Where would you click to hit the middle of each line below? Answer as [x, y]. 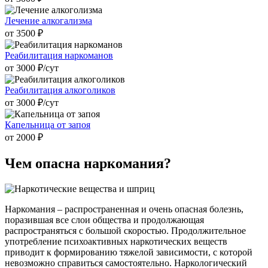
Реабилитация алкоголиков [60, 90]
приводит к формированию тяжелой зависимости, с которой [129, 252]
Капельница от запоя [48, 125]
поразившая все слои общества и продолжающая [104, 220]
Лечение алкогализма [48, 21]
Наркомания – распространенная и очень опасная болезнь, [124, 209]
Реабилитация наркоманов [59, 56]
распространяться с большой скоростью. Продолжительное [125, 231]
